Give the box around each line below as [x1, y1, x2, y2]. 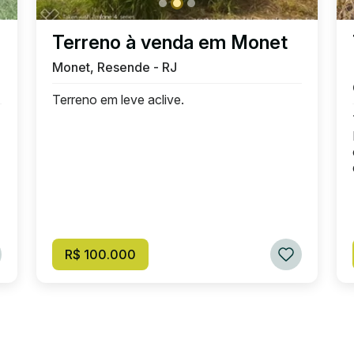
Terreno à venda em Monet [52, 31, 288, 54]
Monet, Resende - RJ [52, 59, 177, 75]
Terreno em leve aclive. [52, 92, 184, 107]
